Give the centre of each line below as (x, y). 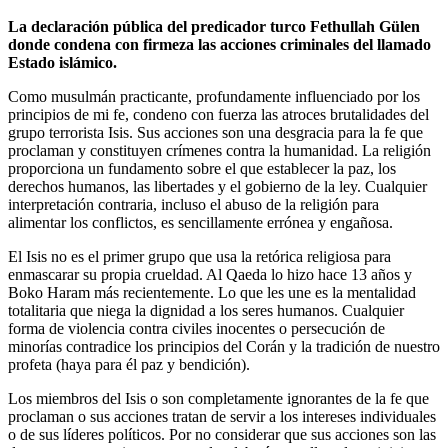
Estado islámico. (62, 62)
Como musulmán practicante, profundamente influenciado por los (214, 96)
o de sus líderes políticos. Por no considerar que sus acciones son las (222, 434)
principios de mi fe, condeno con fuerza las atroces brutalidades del (218, 114)
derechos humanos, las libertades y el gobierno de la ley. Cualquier (217, 186)
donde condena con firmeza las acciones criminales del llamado (219, 44)
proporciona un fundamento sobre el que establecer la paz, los (202, 168)
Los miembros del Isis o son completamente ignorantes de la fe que (218, 398)
